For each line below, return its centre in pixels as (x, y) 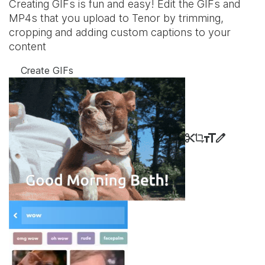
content (28, 46)
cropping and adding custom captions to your (120, 32)
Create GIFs (47, 70)
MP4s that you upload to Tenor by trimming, (116, 18)
